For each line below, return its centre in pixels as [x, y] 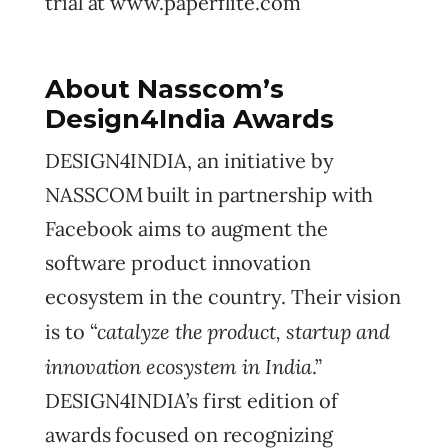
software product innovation [178, 262]
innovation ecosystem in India [178, 366]
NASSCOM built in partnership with [209, 194]
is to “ [71, 331]
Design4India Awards [189, 119]
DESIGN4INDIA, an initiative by [189, 160]
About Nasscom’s [164, 89]
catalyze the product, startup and [243, 331]
